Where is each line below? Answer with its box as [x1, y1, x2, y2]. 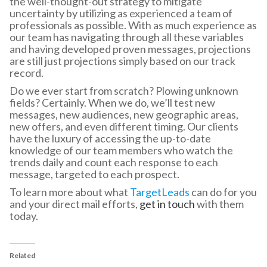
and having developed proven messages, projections [10, 42, 251, 55]
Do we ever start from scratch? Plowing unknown [10, 83, 238, 97]
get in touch [139, 197, 195, 210]
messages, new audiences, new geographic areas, [10, 107, 238, 121]
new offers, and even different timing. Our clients [10, 119, 238, 133]
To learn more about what [10, 185, 130, 198]
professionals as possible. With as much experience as [10, 18, 257, 32]
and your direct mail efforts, [10, 197, 138, 210]
